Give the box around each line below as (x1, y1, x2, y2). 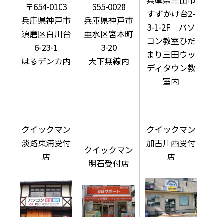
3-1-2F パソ (147, 20, 195, 33)
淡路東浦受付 (21, 136, 71, 149)
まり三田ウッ (146, 47, 196, 60)
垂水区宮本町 (84, 27, 133, 40)
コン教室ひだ (146, 34, 196, 46)
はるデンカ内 (21, 54, 71, 67)
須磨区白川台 (21, 27, 71, 40)
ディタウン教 (146, 61, 196, 74)
